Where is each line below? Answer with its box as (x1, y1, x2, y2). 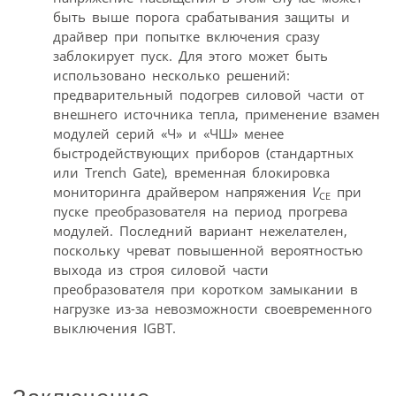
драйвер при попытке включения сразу (53, 27, 320, 45)
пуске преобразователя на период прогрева (53, 202, 347, 220)
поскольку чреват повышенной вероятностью (53, 240, 362, 259)
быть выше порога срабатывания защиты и (53, 7, 350, 26)
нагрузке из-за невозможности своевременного (53, 299, 372, 317)
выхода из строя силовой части (53, 260, 269, 278)
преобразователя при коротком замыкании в (53, 279, 358, 298)
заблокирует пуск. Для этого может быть (53, 46, 328, 65)
